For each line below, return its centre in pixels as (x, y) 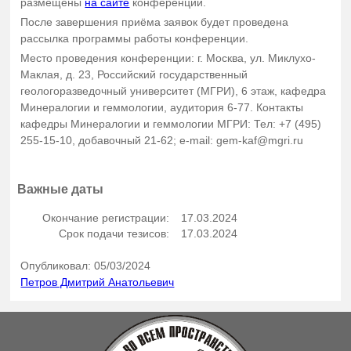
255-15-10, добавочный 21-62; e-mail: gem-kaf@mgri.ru (162, 141)
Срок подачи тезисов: (114, 233)
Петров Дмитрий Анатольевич (98, 282)
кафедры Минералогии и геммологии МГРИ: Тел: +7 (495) (171, 124)
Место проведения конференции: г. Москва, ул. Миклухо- (168, 58)
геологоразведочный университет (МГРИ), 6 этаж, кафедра (174, 91)
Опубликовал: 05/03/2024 (86, 265)
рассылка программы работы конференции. (135, 39)
